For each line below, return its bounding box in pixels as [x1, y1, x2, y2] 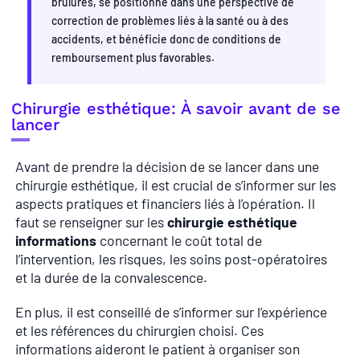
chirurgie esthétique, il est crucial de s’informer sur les [15, 175, 336, 194]
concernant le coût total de [96, 231, 262, 249]
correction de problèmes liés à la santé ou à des [51, 13, 288, 27]
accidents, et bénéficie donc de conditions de [51, 31, 281, 46]
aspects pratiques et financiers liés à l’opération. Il [15, 194, 315, 212]
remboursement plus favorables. [51, 50, 215, 64]
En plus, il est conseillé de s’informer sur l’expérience [15, 302, 327, 321]
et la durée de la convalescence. [15, 268, 207, 286]
